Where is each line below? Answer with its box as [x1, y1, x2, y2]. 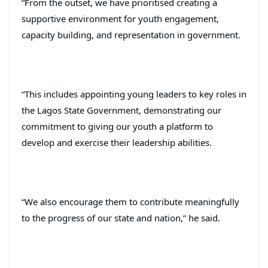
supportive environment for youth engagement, [22, 12, 219, 25]
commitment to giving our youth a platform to [22, 120, 213, 132]
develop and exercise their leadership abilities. [22, 136, 212, 148]
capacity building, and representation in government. [22, 28, 240, 41]
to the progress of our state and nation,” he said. [22, 211, 220, 224]
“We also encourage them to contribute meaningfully [22, 195, 239, 208]
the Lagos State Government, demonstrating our [22, 103, 221, 116]
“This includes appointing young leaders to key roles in [22, 87, 246, 100]
